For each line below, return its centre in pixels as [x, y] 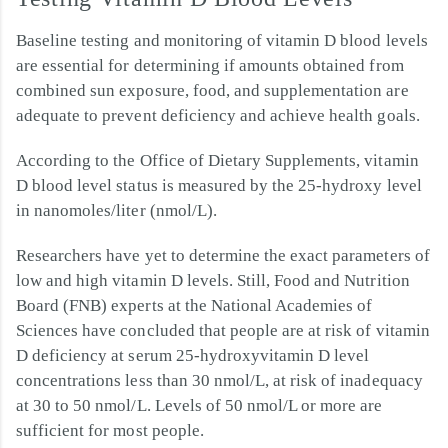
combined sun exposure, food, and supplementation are [212, 90]
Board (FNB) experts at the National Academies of [194, 305]
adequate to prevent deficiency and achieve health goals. [218, 115]
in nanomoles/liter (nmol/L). [116, 210]
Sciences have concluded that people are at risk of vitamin [223, 330]
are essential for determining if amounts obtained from [210, 65]
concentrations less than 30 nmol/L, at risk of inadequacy [219, 380]
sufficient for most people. [110, 430]
